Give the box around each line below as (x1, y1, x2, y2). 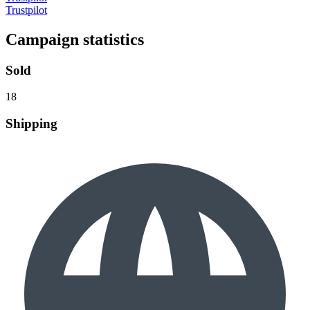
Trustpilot (6, 3, 47, 16)
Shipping (6, 116, 57, 131)
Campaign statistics (6, 30, 144, 48)
